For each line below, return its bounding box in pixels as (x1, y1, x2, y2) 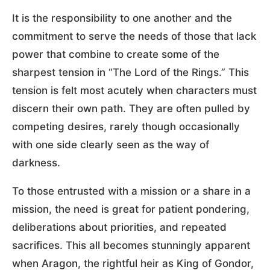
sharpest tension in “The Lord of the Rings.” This (12, 66, 249, 78)
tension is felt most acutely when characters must (12, 84, 257, 96)
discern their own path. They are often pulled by (12, 102, 250, 115)
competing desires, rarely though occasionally (12, 120, 240, 133)
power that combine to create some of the (12, 48, 219, 60)
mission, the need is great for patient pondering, (12, 202, 250, 215)
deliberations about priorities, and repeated (12, 221, 227, 233)
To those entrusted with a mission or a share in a (12, 184, 251, 197)
